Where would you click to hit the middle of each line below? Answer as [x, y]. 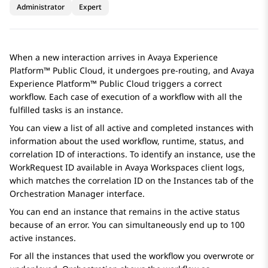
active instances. [43, 238]
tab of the [233, 181]
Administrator [41, 7]
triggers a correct [186, 84]
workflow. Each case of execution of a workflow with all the [126, 97]
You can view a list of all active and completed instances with [132, 128]
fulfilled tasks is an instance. [66, 110]
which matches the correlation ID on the [92, 181]
